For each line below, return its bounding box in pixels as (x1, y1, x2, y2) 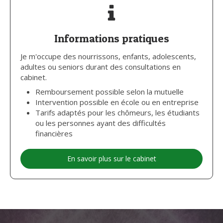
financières (35, 128, 73, 138)
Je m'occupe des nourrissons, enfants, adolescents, (20, 51, 196, 61)
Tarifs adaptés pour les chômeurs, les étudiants (35, 108, 200, 117)
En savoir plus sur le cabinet (67, 154, 156, 163)
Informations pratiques (54, 32, 169, 45)
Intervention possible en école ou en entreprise (35, 97, 199, 107)
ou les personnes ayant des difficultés (35, 118, 166, 128)
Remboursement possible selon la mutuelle (35, 87, 184, 97)
